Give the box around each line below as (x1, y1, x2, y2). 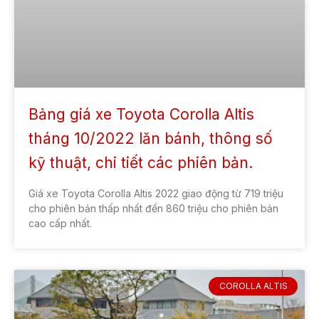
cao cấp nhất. (28, 216, 92, 229)
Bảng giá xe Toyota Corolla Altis (28, 105, 254, 123)
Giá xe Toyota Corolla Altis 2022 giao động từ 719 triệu (28, 187, 283, 199)
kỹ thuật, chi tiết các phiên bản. (28, 153, 253, 172)
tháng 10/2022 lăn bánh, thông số (28, 129, 273, 147)
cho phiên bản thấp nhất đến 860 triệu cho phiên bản (28, 202, 278, 214)
